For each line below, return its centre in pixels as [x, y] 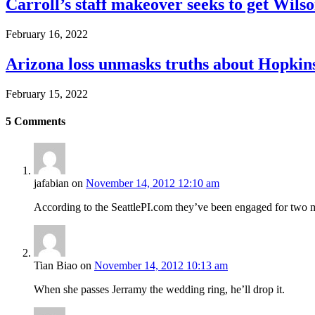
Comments [38, 122]
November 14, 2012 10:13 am [161, 266]
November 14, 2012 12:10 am [153, 184]
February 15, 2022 [47, 94]
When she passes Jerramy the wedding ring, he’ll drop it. [159, 290]
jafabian [51, 184]
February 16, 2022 [47, 34]
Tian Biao [56, 266]
